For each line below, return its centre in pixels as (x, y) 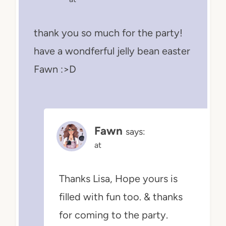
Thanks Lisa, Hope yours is (118, 179)
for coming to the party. (114, 215)
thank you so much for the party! (108, 33)
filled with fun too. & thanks (121, 197)
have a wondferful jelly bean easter (112, 51)
